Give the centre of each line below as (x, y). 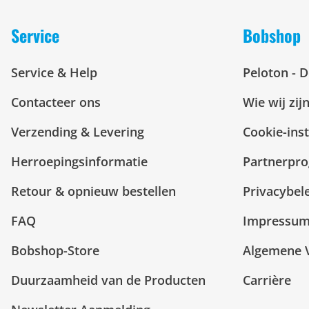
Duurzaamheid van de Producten (108, 280)
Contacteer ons (56, 102)
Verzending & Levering (78, 132)
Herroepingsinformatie (79, 161)
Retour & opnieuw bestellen (93, 191)
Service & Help (54, 72)
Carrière (267, 280)
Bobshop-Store (55, 250)
